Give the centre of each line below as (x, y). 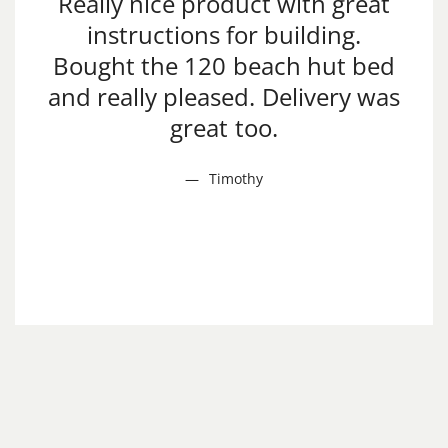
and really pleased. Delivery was (224, 96)
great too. (224, 127)
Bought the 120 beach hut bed (224, 65)
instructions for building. (224, 34)
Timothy (236, 178)
